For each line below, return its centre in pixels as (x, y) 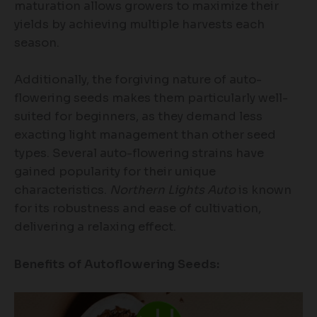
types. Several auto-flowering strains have (139, 154)
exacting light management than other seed (145, 135)
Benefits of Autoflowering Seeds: (117, 264)
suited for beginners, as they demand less (138, 117)
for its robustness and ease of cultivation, (138, 209)
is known (264, 190)
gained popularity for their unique (115, 172)
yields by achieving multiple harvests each (139, 25)
